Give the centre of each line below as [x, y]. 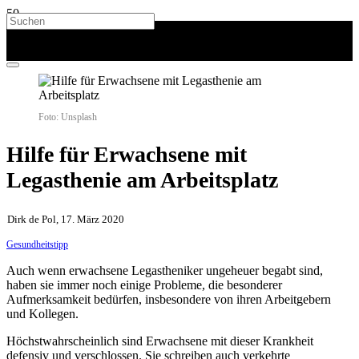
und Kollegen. [42, 314]
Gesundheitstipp [37, 245]
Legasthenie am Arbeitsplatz [142, 180]
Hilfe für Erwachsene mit [127, 155]
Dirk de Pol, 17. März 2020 [66, 220]
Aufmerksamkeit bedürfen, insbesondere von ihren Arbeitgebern [169, 300]
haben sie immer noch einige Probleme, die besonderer [144, 285]
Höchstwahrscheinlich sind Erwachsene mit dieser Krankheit [160, 341]
